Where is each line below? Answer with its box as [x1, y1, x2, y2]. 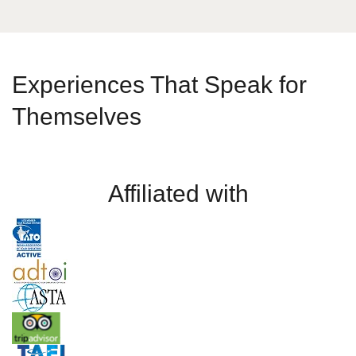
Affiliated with [107, 180, 249, 207]
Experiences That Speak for [12, 72, 307, 98]
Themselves [12, 103, 141, 130]
